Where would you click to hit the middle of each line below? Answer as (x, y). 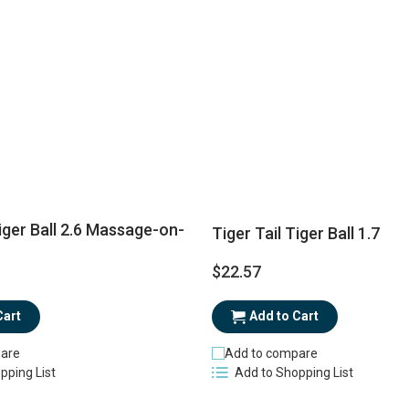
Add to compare (271, 353)
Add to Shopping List (294, 373)
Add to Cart (283, 316)
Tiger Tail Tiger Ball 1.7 (295, 234)
